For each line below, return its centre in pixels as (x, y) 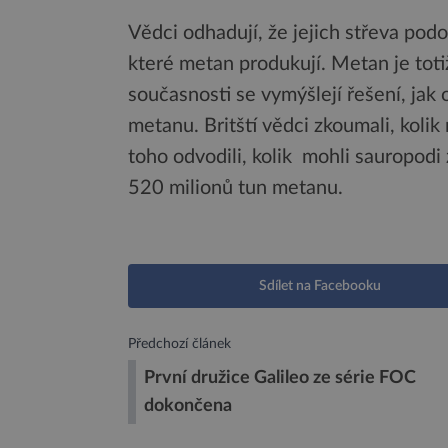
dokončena (188, 406)
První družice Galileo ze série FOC (280, 378)
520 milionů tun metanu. (235, 188)
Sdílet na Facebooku (320, 286)
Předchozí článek (179, 344)
